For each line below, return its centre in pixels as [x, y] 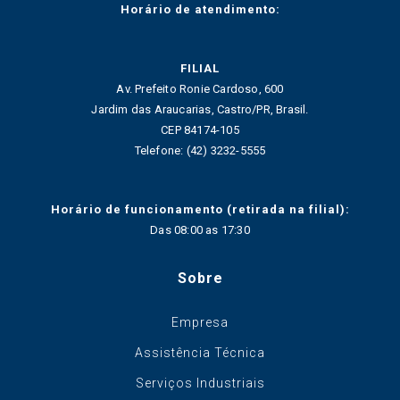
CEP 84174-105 [200, 130]
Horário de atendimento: [200, 10]
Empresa [200, 323]
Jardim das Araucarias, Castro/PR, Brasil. [200, 110]
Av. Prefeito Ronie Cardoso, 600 [200, 89]
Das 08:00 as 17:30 [200, 230]
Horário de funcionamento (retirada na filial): [200, 210]
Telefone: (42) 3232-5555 [200, 151]
